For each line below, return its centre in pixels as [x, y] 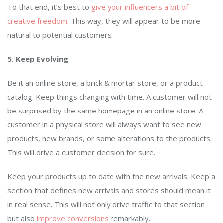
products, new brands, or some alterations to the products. [110, 139]
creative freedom [37, 21]
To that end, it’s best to [48, 7]
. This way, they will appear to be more [134, 21]
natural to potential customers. [60, 35]
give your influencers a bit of [139, 7]
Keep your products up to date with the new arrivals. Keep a [111, 176]
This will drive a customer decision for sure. [82, 153]
